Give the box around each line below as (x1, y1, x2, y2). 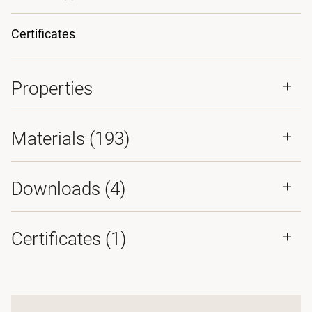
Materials (11, 128, 89, 149)
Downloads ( (11, 178, 110, 199)
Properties (11, 78, 93, 99)
